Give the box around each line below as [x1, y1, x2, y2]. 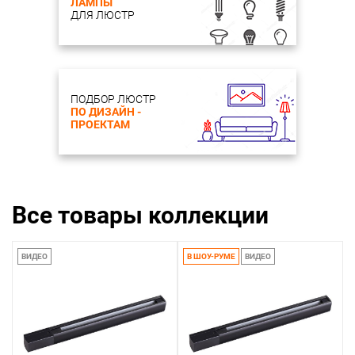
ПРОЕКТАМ [71, 118, 130, 131]
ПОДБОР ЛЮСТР [71, 93, 156, 105]
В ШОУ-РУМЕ [187, 252, 235, 261]
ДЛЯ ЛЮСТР [71, 9, 135, 21]
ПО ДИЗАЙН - [71, 105, 141, 118]
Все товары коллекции [12, 201, 269, 229]
